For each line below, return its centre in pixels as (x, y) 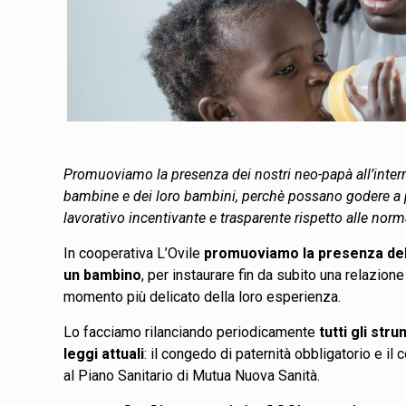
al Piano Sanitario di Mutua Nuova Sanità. (194, 375)
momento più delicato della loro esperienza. (204, 296)
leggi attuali (104, 353)
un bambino (103, 275)
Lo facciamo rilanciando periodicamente (192, 332)
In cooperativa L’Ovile (134, 253)
